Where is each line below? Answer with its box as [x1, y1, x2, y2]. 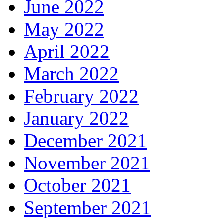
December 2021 [24, 130, 147, 152]
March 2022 [24, 63, 119, 85]
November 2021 [24, 152, 150, 174]
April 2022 [24, 41, 110, 62]
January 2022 [24, 108, 129, 129]
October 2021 [24, 174, 131, 196]
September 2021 [24, 197, 151, 219]
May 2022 [24, 18, 104, 40]
